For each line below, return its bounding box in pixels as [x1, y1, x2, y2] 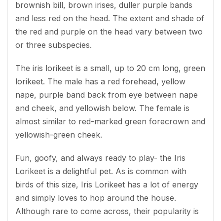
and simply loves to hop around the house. [15, 192, 176, 203]
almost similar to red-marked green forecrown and [15, 116, 205, 126]
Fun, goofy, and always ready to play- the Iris [15, 152, 185, 163]
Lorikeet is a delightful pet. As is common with [15, 166, 186, 176]
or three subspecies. [15, 39, 92, 50]
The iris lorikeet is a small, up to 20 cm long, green [15, 63, 205, 73]
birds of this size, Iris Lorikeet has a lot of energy [15, 179, 198, 189]
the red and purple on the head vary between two [15, 26, 203, 37]
